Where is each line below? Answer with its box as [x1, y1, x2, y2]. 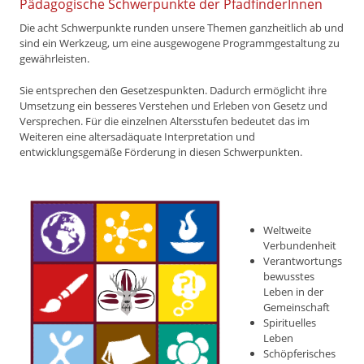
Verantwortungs [263, 253, 342, 269]
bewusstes [263, 269, 314, 284]
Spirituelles [263, 315, 316, 331]
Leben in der [263, 284, 323, 300]
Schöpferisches [263, 346, 336, 362]
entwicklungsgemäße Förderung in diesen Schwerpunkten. [19, 145, 302, 160]
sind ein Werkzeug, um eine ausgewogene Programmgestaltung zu [19, 36, 340, 51]
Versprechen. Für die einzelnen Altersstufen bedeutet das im [19, 114, 310, 129]
